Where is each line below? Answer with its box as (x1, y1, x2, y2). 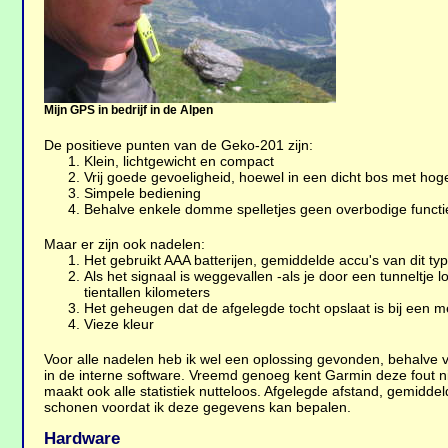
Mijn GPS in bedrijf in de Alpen (44, 103, 214, 118)
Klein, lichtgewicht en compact (84, 152, 275, 169)
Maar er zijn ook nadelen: (44, 235, 206, 252)
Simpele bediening (84, 184, 202, 201)
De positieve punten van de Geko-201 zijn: (44, 136, 314, 153)
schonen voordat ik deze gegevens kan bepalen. (44, 398, 352, 415)
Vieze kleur (84, 315, 155, 332)
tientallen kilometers (84, 283, 211, 300)
